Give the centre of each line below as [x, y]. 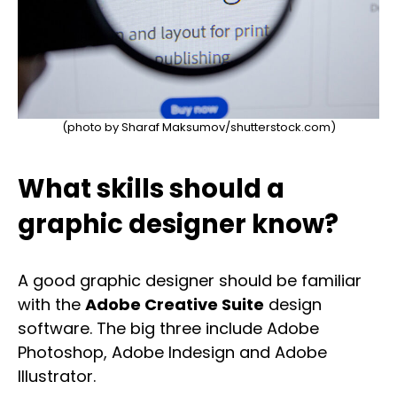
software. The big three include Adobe [168, 329]
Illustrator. [57, 377]
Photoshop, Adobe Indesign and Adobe [172, 353]
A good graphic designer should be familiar [190, 281]
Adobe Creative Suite [175, 305]
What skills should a [151, 189]
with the [51, 305]
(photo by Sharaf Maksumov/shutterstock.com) [198, 128]
